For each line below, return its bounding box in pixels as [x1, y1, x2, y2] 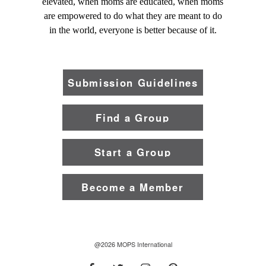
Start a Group [94, 145, 172, 160]
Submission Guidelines [68, 75, 198, 90]
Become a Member [81, 180, 184, 195]
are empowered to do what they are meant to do [43, 10, 222, 21]
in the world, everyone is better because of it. [49, 24, 217, 35]
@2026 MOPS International [94, 240, 172, 249]
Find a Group [96, 110, 170, 125]
